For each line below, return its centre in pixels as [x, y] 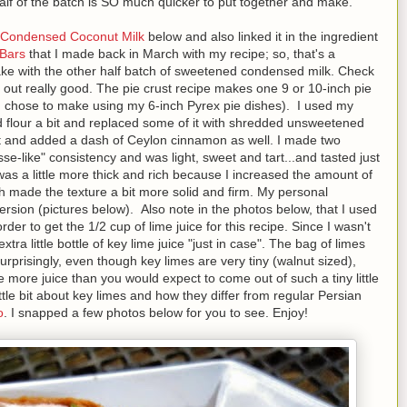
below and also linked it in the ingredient [261, 36]
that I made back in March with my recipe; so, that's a [180, 53]
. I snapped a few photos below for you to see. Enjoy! [156, 312]
